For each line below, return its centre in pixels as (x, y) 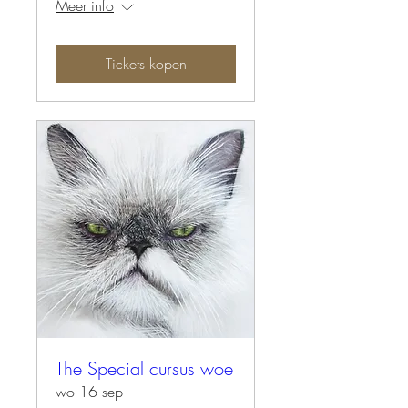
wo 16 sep (89, 392)
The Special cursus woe (144, 369)
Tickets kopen (146, 64)
